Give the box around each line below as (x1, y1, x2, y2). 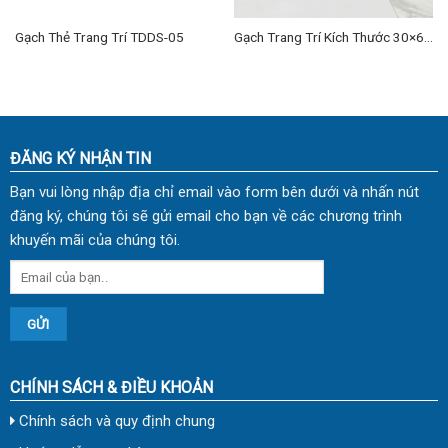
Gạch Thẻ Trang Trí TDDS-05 (14, 28, 184, 45)
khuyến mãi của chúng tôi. (9, 230, 180, 249)
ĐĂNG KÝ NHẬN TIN (9, 148, 151, 168)
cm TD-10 (233, 45, 292, 62)
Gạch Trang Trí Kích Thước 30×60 (233, 28, 432, 45)
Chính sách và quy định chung (14, 412, 215, 431)
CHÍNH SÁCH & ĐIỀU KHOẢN (9, 378, 213, 398)
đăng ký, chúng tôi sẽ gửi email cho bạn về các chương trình (9, 206, 402, 225)
